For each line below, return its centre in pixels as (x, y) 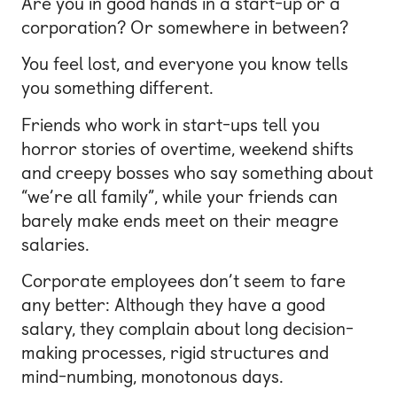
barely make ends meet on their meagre (180, 220)
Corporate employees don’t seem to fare (183, 281)
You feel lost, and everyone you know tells (185, 64)
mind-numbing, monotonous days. (152, 377)
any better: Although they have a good (173, 305)
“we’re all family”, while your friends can (179, 196)
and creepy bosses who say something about (197, 172)
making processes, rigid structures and (175, 353)
